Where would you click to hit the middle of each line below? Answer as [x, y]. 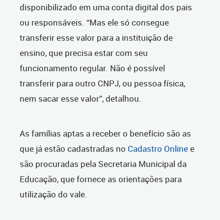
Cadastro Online [158, 149]
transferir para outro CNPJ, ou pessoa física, [102, 83]
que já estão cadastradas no [74, 149]
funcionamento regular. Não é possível [92, 68]
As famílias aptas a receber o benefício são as [105, 134]
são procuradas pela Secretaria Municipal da [103, 164]
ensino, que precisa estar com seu [84, 53]
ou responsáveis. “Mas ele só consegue [94, 23]
